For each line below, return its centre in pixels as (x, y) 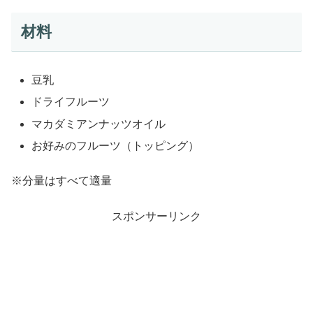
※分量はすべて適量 (61, 181)
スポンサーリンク (156, 216)
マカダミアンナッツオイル (99, 124)
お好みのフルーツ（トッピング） (116, 145)
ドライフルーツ (71, 102)
